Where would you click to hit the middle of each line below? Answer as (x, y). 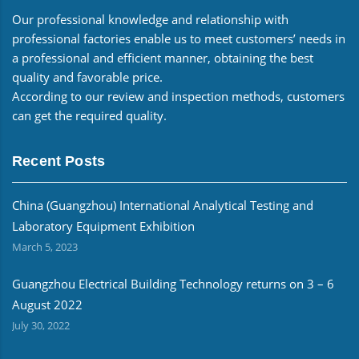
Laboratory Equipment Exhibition (103, 226)
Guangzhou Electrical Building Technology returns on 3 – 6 (173, 284)
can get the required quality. (89, 115)
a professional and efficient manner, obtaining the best (163, 58)
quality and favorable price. (87, 77)
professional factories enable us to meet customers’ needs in (179, 38)
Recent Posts (59, 161)
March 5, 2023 (45, 247)
